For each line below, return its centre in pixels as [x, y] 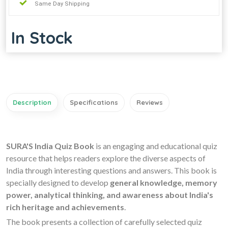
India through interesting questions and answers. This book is [111, 170]
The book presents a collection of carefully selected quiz [104, 221]
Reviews [150, 102]
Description [32, 102]
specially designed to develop [58, 182]
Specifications [94, 102]
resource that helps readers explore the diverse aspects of [106, 158]
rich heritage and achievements [65, 207]
